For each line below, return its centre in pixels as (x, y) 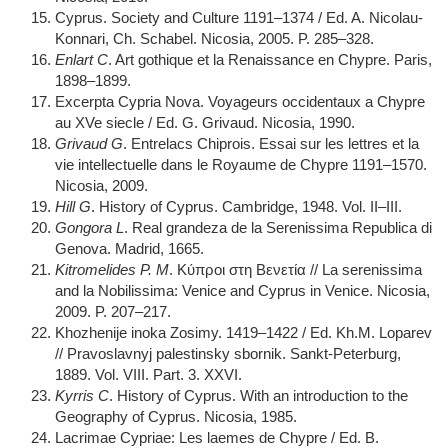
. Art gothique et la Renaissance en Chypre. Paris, (270, 59)
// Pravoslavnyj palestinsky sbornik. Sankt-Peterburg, (228, 353)
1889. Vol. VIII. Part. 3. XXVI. (148, 374)
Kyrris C (82, 395)
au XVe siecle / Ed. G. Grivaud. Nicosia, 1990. (205, 122)
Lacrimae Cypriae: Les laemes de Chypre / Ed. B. (217, 437)
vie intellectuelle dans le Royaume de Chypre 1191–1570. (241, 164)
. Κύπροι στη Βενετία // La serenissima (295, 269)
